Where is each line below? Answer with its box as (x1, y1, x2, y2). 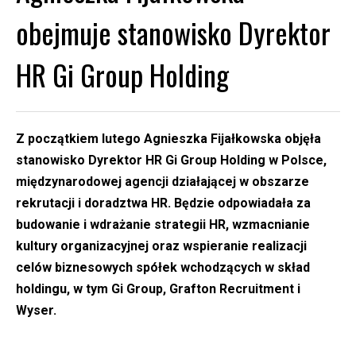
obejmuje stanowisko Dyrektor (16, 10, 331, 53)
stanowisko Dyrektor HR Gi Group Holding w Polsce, (16, 152, 327, 168)
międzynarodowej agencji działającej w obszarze (16, 173, 309, 189)
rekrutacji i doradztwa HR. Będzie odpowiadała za (16, 195, 311, 211)
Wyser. (16, 302, 56, 318)
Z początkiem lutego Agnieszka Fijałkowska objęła (16, 130, 321, 146)
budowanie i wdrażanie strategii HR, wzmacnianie (16, 216, 310, 232)
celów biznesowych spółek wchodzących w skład (16, 259, 310, 275)
